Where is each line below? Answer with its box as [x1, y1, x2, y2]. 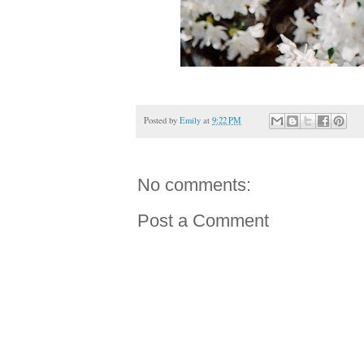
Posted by [144, 114, 180, 126]
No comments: [137, 175, 251, 196]
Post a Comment [137, 210, 269, 232]
